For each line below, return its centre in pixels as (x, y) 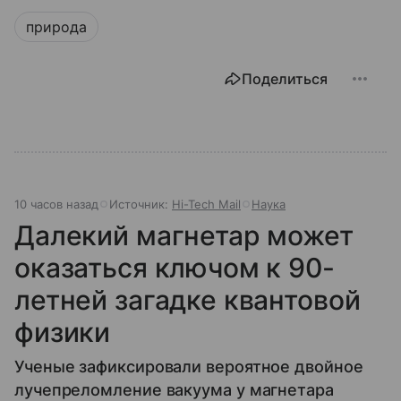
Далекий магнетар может (184, 235)
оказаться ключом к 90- (175, 267)
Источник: (141, 204)
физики (63, 332)
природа (56, 26)
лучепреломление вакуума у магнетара (174, 389)
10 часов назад (56, 204)
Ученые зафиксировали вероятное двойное (189, 366)
